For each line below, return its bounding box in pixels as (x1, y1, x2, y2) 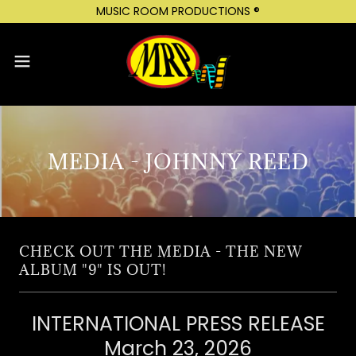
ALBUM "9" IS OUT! (19, 261, 167, 279)
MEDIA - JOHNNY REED (47, 148, 309, 175)
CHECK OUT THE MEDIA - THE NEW (19, 242, 303, 261)
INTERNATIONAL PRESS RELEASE (31, 310, 325, 338)
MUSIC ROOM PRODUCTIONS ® (96, 3, 260, 19)
